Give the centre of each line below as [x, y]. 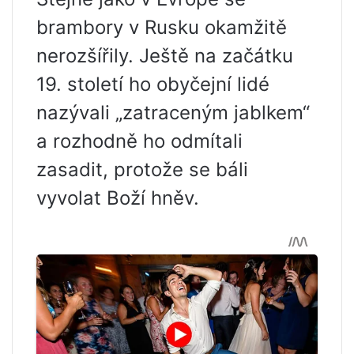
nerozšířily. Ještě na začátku [165, 56]
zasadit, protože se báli [142, 169]
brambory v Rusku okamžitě [162, 27]
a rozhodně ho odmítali [139, 141]
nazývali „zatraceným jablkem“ [173, 113]
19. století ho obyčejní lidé [153, 84]
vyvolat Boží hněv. [118, 198]
